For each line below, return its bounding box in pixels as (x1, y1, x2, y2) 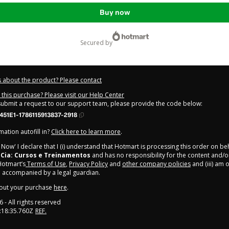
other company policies (122, 159, 191, 168)
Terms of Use (26, 159, 66, 168)
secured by (83, 38, 112, 47)
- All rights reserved (3, 197, 61, 207)
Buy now (99, 8, 130, 17)
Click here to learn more (51, 127, 121, 136)
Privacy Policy (69, 159, 108, 168)
